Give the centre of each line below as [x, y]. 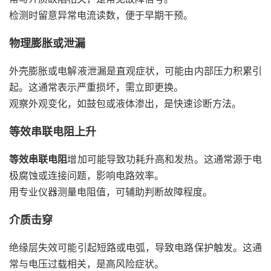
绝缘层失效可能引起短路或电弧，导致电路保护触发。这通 [135, 247]
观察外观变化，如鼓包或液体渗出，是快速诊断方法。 [125, 103]
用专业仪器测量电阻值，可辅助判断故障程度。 [111, 192]
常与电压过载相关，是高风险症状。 [87, 264]
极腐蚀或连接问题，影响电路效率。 [87, 175]
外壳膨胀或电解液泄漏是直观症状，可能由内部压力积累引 [135, 71]
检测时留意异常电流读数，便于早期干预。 [101, 15]
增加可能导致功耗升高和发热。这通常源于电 [165, 159]
